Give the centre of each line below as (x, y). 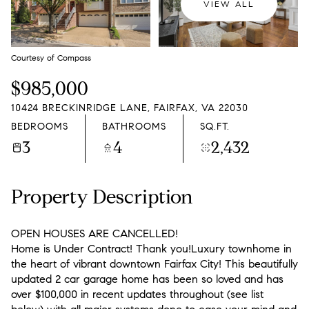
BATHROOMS (134, 126)
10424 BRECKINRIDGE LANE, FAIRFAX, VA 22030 (130, 108)
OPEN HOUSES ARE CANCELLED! (94, 233)
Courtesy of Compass (51, 58)
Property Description (102, 197)
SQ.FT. (215, 126)
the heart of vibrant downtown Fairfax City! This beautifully (154, 264)
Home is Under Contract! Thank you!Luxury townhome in (151, 249)
